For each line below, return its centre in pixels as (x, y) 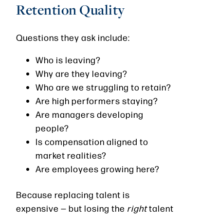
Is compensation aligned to (92, 142)
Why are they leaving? (82, 73)
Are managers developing (90, 114)
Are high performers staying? (97, 101)
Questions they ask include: (73, 37)
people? (52, 128)
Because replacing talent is (73, 195)
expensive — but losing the (72, 208)
